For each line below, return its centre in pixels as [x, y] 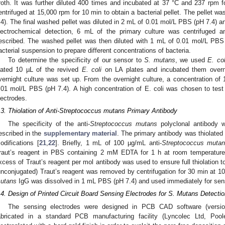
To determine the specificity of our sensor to [76, 60]
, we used [191, 60]
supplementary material [80, 133]
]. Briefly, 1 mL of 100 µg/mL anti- [108, 143]
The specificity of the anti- [49, 124]
